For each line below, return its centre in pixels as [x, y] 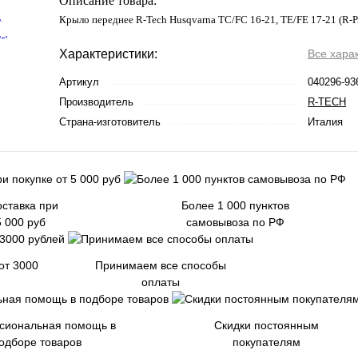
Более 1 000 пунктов [235, 205]
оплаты [161, 282]
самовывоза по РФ [235, 222]
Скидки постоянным [266, 325]
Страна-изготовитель [110, 122]
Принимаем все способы [161, 265]
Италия [325, 122]
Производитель [96, 102]
